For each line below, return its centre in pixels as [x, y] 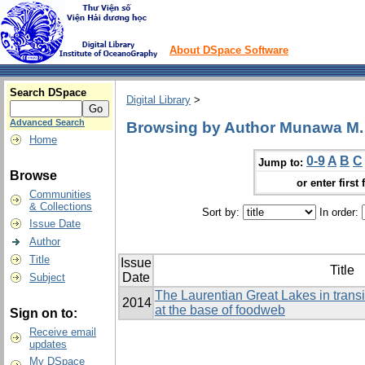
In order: [339, 213]
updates [48, 344]
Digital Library [158, 100]
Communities [60, 194]
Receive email [63, 332]
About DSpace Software [229, 50]
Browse [33, 176]
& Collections [61, 207]
